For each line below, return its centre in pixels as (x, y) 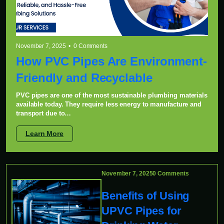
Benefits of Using (145, 196)
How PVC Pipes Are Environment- (111, 61)
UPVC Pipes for (141, 211)
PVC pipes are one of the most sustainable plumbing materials (112, 95)
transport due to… (44, 113)
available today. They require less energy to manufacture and (109, 104)
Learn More (44, 134)
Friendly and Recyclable (84, 78)
